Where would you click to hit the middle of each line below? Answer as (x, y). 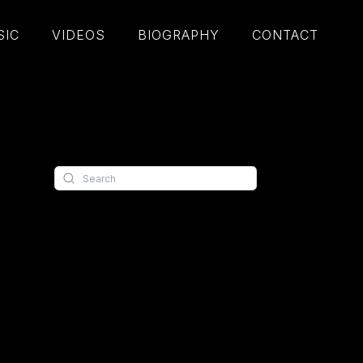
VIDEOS (79, 35)
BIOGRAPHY (179, 35)
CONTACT (285, 35)
